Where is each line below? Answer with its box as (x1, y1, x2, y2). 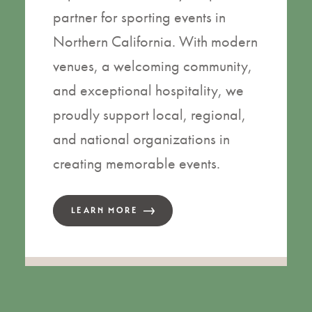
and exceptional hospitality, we (53, 80, 244, 101)
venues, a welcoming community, (53, 56, 252, 77)
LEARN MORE (71, 205, 138, 216)
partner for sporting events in (53, 7, 226, 28)
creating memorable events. (53, 153, 220, 174)
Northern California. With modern (53, 31, 258, 52)
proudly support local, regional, (53, 104, 246, 125)
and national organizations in (53, 129, 230, 150)
